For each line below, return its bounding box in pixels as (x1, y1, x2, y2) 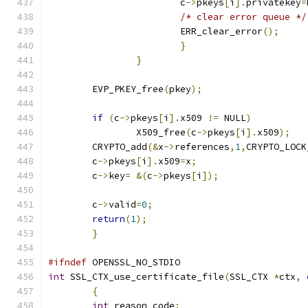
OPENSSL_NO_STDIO (87, 256, 180, 268)
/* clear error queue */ (180, 11, 307, 23)
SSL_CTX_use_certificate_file (65, 271, 224, 283)
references (175, 141, 230, 153)
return (92, 213, 125, 225)
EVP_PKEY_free (92, 83, 164, 95)
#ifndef (48, 256, 87, 268)
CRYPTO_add (92, 141, 147, 153)
